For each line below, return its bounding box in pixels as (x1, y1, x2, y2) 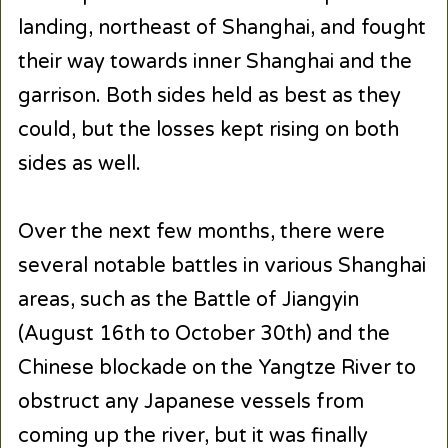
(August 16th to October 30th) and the (17, 322, 390, 347)
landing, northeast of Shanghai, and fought (17, 15, 426, 40)
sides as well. (17, 151, 141, 176)
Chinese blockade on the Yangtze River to (17, 356, 416, 381)
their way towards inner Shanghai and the (17, 49, 412, 74)
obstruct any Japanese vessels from (17, 390, 364, 415)
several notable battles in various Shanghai (17, 254, 426, 279)
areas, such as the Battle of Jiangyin (17, 288, 359, 313)
